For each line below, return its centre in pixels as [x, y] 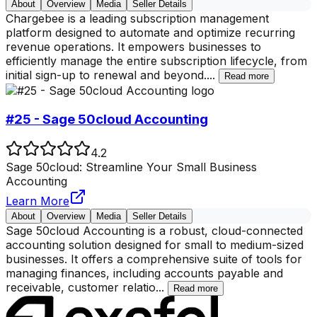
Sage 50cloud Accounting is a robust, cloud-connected [154, 231]
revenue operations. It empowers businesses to [133, 47]
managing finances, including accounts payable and [144, 273]
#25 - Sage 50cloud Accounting [107, 119]
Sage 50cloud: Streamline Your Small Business [131, 167]
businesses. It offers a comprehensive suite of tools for [154, 259]
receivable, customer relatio [81, 288]
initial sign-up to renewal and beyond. [106, 75]
